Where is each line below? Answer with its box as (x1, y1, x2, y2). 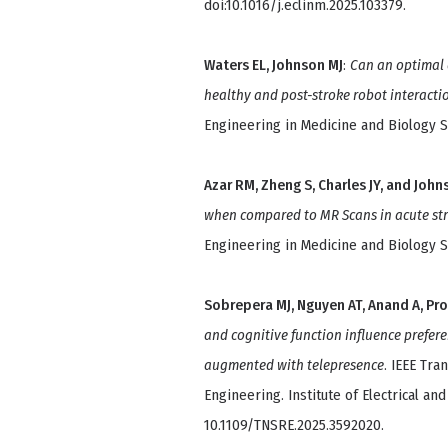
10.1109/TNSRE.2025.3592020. (204, 416, 384, 435)
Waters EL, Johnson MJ (204, 56, 343, 75)
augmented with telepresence (204, 356, 384, 375)
